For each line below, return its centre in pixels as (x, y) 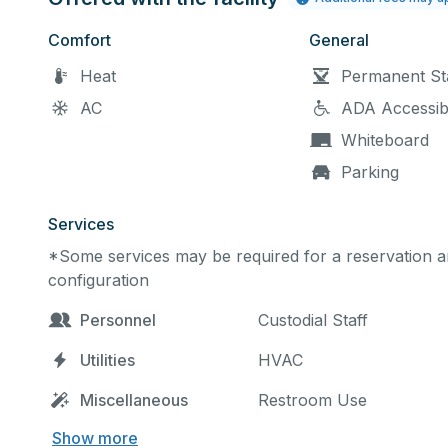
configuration (98, 280)
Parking (370, 172)
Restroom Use (312, 400)
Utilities (107, 360)
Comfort (79, 40)
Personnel (118, 320)
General (339, 40)
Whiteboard (385, 140)
